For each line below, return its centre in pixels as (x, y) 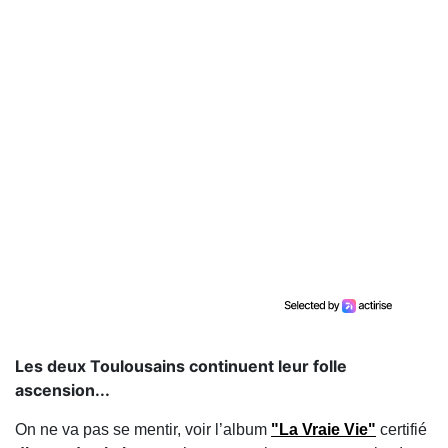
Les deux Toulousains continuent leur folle (181, 366)
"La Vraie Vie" (323, 429)
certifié (401, 429)
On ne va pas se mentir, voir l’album (143, 429)
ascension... (62, 390)
